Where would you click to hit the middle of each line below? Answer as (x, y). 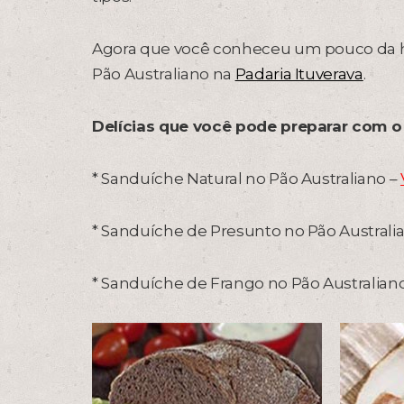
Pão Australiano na (164, 74)
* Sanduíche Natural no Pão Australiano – (247, 179)
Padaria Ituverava (299, 74)
